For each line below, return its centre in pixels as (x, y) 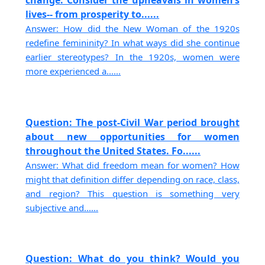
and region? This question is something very (132, 193)
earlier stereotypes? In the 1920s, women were (132, 57)
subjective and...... (62, 207)
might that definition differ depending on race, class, (132, 179)
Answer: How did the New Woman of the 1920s (132, 29)
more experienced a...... (73, 71)
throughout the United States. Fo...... (113, 151)
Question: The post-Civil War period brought (132, 122)
